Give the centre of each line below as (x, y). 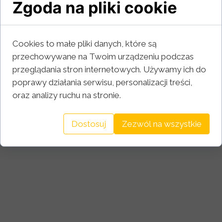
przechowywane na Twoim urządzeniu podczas (103, 56)
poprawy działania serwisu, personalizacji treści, (102, 82)
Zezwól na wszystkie (162, 124)
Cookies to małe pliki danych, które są (84, 44)
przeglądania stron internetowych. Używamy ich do (109, 69)
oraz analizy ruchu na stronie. (67, 95)
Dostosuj (89, 124)
